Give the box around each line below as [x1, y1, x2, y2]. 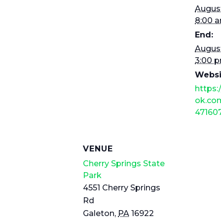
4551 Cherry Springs [83, 183, 160, 192]
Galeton [83, 209, 114, 218]
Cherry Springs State [83, 159, 165, 168]
